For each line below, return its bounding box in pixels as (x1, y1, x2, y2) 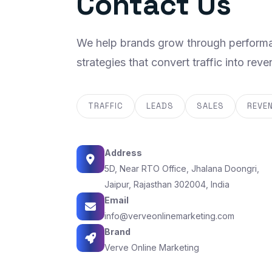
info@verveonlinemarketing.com (104, 211, 234, 222)
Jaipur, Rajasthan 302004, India (104, 179, 229, 190)
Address (104, 148, 142, 158)
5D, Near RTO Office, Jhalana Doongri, (104, 163, 259, 174)
